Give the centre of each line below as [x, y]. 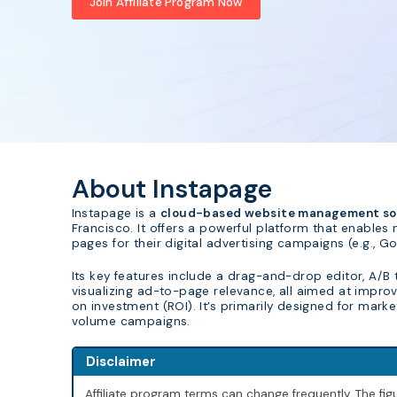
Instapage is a [116, 213]
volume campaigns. [131, 321]
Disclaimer [121, 362]
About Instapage [171, 189]
